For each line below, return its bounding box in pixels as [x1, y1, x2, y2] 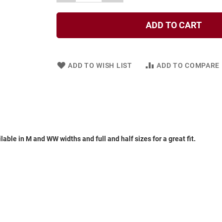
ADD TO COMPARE [157, 61, 220, 69]
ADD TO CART [145, 19, 202, 30]
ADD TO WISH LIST [68, 61, 132, 69]
